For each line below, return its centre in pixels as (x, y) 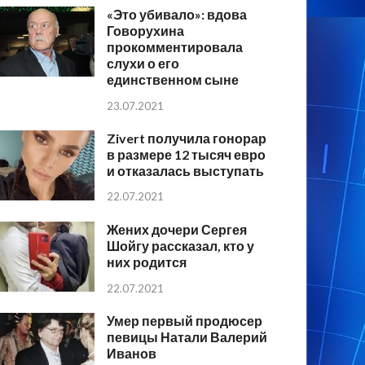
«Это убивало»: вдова (177, 14)
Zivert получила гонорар (187, 138)
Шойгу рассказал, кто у (181, 245)
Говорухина (146, 30)
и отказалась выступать (186, 170)
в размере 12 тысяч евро (187, 154)
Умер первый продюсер (185, 320)
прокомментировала (175, 46)
